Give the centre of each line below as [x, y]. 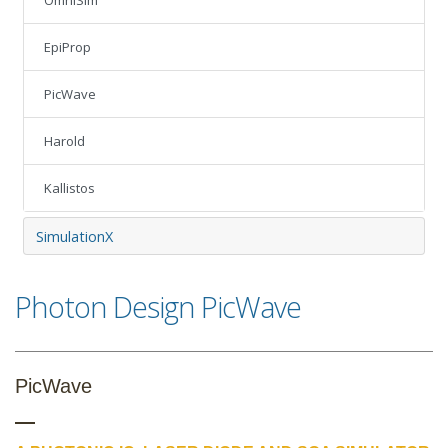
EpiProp [67, 47]
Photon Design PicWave [158, 307]
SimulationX [74, 236]
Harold [64, 141]
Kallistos [69, 188]
